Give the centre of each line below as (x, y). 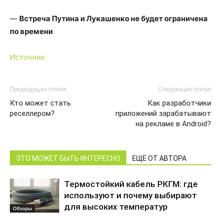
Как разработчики (179, 103)
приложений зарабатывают (163, 113)
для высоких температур (116, 207)
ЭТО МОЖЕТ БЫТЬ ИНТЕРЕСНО (68, 158)
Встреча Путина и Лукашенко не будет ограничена (113, 18)
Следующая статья (185, 89)
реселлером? (32, 113)
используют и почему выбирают (130, 195)
